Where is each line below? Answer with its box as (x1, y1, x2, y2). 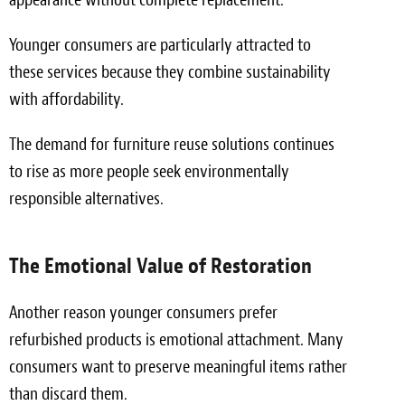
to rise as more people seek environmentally (9, 159, 289, 183)
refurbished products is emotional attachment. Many (9, 327, 344, 351)
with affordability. (9, 87, 124, 110)
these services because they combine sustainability (9, 60, 331, 83)
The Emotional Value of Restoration (9, 251, 312, 279)
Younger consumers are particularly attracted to (9, 33, 311, 56)
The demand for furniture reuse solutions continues (9, 132, 334, 155)
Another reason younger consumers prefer (9, 300, 278, 324)
